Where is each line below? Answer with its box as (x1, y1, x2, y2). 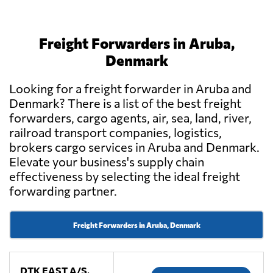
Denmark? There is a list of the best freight (9, 96, 241, 111)
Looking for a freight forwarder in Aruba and (9, 81, 252, 96)
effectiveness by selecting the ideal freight (9, 169, 240, 184)
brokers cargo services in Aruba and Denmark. (9, 140, 260, 155)
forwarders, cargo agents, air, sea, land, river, (9, 110, 252, 126)
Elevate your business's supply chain (9, 154, 204, 169)
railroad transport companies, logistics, (9, 125, 222, 140)
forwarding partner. (9, 183, 117, 199)
